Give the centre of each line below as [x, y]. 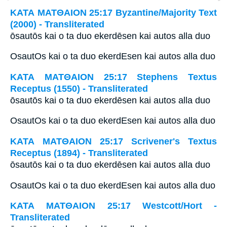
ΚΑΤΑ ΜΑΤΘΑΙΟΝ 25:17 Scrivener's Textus [113, 141]
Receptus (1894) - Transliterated [79, 153]
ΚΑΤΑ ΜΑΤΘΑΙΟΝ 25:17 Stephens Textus [113, 77]
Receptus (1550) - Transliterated [79, 88]
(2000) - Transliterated [57, 24]
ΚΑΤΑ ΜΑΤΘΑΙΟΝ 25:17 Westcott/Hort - [113, 206]
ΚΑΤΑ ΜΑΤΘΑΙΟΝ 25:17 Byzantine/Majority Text [113, 12]
